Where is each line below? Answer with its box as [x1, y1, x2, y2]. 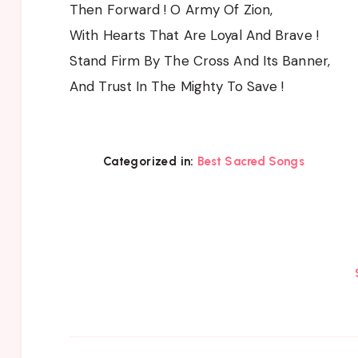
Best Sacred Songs [197, 153, 304, 169]
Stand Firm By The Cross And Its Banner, [70, 51, 330, 70]
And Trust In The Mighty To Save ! [70, 77, 284, 95]
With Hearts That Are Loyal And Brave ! [70, 26, 319, 44]
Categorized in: [102, 153, 194, 169]
